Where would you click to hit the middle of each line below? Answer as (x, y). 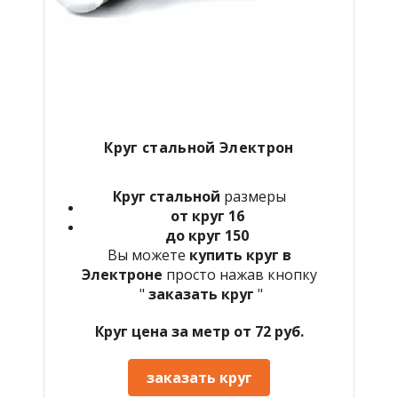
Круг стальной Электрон (199, 147)
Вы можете (148, 255)
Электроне (123, 274)
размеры (253, 196)
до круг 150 (207, 235)
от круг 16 (207, 215)
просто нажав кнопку (241, 274)
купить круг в (240, 255)
